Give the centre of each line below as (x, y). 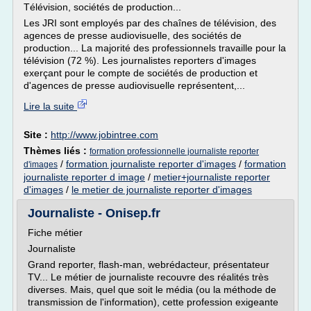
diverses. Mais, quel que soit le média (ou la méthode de (152, 289)
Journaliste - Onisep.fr (94, 213)
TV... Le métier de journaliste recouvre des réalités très (148, 277)
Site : (37, 135)
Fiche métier (55, 233)
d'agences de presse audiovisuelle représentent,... (134, 85)
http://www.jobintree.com (104, 135)
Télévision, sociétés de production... (102, 7)
